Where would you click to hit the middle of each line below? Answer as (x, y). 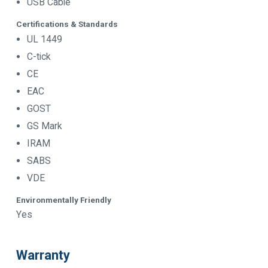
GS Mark (45, 126)
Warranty (43, 255)
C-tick (39, 56)
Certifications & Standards (67, 24)
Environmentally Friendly (64, 200)
